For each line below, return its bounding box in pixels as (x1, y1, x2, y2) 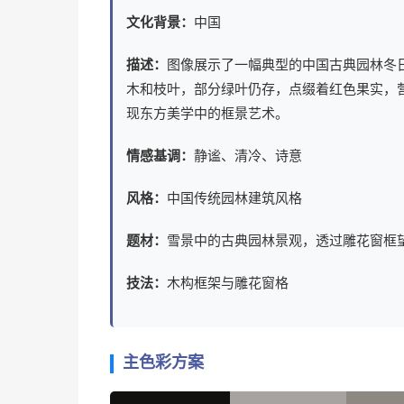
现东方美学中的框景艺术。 (126, 107, 289, 121)
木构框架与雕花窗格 (167, 277, 289, 290)
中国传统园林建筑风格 (167, 192, 302, 206)
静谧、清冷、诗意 (194, 150, 302, 163)
